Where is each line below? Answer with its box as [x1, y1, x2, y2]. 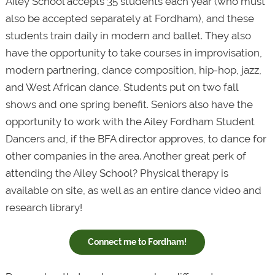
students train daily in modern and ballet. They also [5, 29, 251, 42]
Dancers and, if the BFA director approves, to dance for [5, 132, 266, 145]
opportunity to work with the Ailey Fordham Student [5, 115, 255, 128]
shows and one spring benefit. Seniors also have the [5, 98, 253, 110]
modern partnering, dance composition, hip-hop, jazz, [5, 63, 261, 76]
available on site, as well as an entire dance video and [5, 184, 261, 196]
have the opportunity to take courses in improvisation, [5, 46, 262, 59]
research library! [5, 201, 82, 214]
